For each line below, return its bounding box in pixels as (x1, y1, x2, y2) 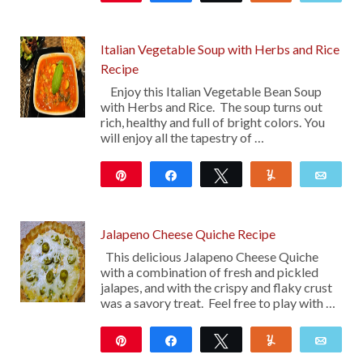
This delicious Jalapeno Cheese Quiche (100, 249, 318, 265)
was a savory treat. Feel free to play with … (100, 295, 335, 311)
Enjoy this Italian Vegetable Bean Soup (100, 83, 322, 100)
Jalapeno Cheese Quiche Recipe (100, 226, 275, 242)
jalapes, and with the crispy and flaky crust (100, 280, 332, 296)
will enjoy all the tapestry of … (100, 130, 264, 146)
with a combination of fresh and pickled (100, 264, 318, 280)
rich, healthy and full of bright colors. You (100, 114, 325, 130)
